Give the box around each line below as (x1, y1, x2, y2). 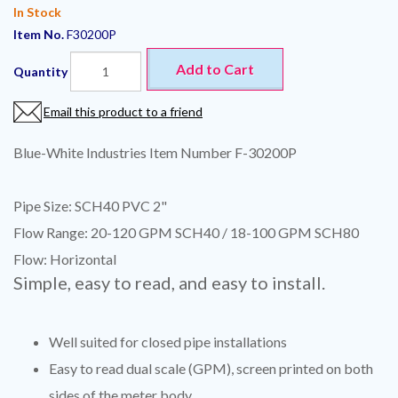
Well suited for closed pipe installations (49, 333, 287, 350)
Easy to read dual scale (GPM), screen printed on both (49, 360, 373, 377)
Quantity (13, 63, 68, 79)
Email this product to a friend (44, 104, 203, 119)
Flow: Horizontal (13, 251, 116, 267)
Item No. (13, 27, 67, 42)
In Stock (13, 4, 61, 20)
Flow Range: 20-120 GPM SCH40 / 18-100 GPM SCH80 (13, 224, 359, 241)
